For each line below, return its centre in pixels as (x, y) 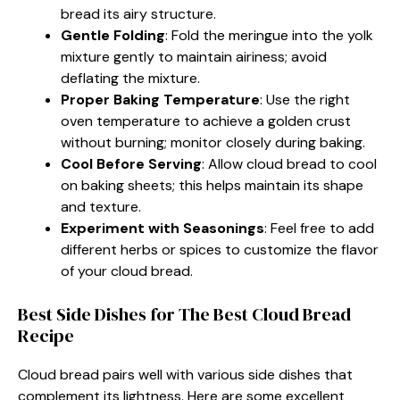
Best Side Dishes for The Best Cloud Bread (184, 314)
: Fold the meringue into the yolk (269, 35)
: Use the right (305, 99)
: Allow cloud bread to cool (289, 163)
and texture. (101, 206)
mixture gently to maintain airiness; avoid (194, 56)
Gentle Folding (113, 35)
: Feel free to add (319, 228)
